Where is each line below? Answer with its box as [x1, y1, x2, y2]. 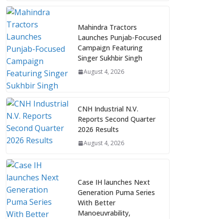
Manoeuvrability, [78, 208, 131, 218]
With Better [78, 198, 115, 207]
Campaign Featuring [78, 43, 143, 52]
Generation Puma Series [78, 188, 155, 197]
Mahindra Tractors [78, 22, 137, 32]
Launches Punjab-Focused [78, 33, 161, 42]
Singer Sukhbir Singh [78, 53, 142, 63]
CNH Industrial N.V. [78, 104, 138, 113]
